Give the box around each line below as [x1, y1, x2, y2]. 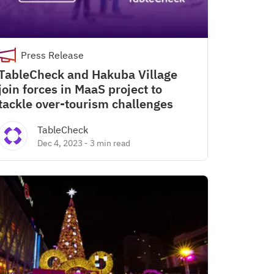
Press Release [20, 49, 84, 61]
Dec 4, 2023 [37, 138, 83, 149]
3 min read [90, 138, 130, 149]
